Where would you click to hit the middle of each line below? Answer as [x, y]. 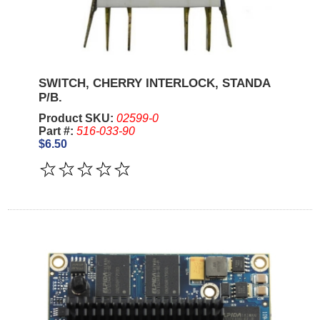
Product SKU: [77, 118]
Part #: [57, 131]
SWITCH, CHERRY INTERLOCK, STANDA [154, 83]
